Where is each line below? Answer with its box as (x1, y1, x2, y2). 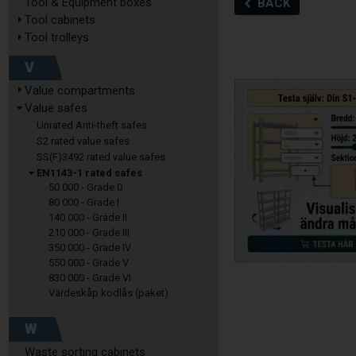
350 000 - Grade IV (48, 242, 131, 253)
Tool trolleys (25, 30, 89, 44)
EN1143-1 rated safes (37, 167, 142, 179)
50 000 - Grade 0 (48, 181, 122, 193)
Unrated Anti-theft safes (37, 119, 147, 131)
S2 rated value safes (37, 135, 130, 147)
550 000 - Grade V (48, 257, 129, 269)
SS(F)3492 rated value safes (37, 151, 165, 163)
